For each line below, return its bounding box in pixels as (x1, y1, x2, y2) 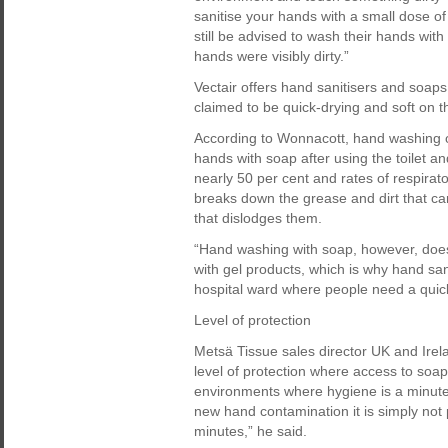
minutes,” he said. (194, 423, 307, 439)
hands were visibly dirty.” (194, 48, 349, 64)
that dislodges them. (194, 210, 322, 226)
